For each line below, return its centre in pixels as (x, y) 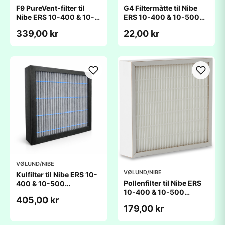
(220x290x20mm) (157, 26)
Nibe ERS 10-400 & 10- (55, 17)
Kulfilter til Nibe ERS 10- (57, 175)
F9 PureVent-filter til (50, 8)
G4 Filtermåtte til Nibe (160, 8)
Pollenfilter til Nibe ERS (162, 183)
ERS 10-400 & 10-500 (161, 17)
